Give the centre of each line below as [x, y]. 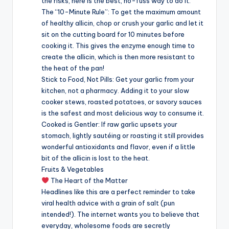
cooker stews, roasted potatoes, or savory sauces [122, 101]
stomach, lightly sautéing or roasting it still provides [123, 135]
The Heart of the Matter [88, 180]
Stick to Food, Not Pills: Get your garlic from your [118, 79]
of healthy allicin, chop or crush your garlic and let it [122, 23]
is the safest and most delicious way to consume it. [123, 113]
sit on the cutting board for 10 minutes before [113, 34]
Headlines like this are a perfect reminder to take [118, 191]
